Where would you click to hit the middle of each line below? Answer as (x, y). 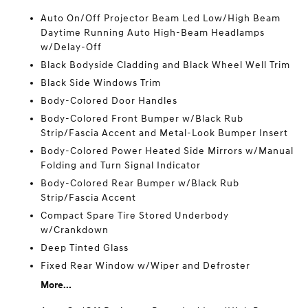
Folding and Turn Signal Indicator (121, 165)
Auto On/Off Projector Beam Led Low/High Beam (161, 18)
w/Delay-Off (71, 47)
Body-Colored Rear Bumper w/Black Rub (140, 183)
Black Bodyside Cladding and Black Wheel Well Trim (166, 65)
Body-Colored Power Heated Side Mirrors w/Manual (167, 151)
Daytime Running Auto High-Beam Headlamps (153, 33)
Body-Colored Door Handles (109, 101)
